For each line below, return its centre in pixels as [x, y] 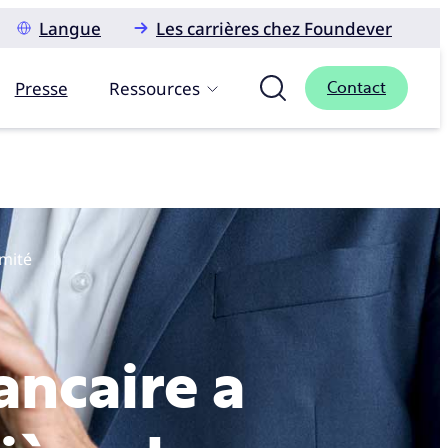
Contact [356, 88]
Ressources [155, 88]
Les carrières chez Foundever [274, 28]
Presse [41, 88]
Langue [70, 28]
